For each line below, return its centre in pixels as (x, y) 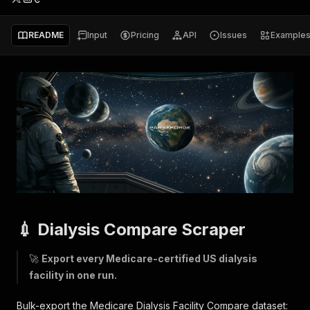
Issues (234, 35)
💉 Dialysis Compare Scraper (131, 229)
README (46, 35)
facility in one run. (73, 275)
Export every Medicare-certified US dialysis (149, 258)
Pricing (145, 35)
